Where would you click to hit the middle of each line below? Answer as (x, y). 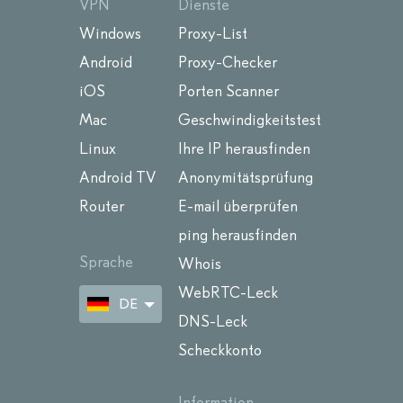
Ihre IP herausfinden (244, 148)
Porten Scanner (228, 91)
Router (102, 206)
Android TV (117, 177)
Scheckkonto (220, 350)
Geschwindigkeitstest (250, 120)
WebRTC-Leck (228, 292)
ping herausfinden (237, 235)
